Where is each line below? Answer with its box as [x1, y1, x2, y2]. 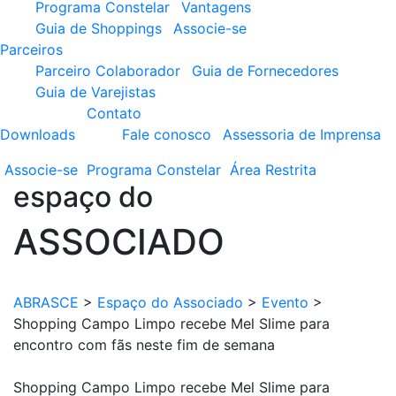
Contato [87, 104, 141, 122]
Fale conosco [122, 126, 211, 143]
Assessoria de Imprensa [223, 126, 381, 143]
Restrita [265, 161, 316, 179]
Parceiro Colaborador [35, 62, 180, 80]
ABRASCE [13, 293, 79, 311]
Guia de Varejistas [35, 83, 156, 101]
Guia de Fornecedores [192, 62, 339, 80]
